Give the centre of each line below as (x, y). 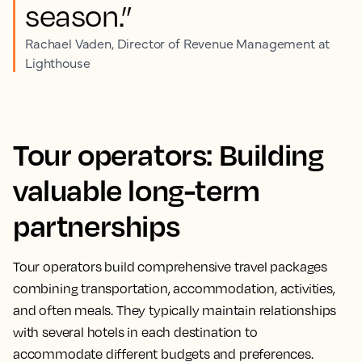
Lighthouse (58, 62)
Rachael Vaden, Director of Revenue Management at (178, 42)
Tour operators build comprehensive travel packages (170, 266)
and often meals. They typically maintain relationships (175, 310)
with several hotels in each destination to (135, 332)
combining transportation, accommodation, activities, (174, 288)
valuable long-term (137, 189)
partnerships (97, 225)
